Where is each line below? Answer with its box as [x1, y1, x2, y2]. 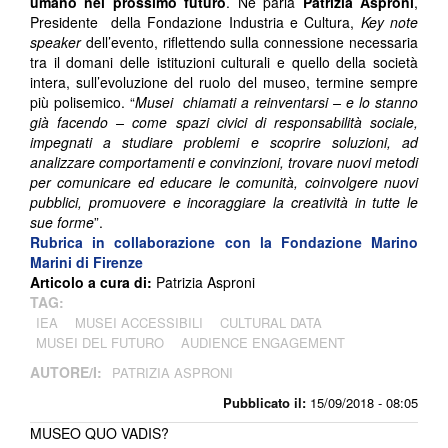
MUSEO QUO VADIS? [30, 422, 169, 443]
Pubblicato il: [223, 392, 306, 412]
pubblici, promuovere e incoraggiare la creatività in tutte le [30, 191, 418, 212]
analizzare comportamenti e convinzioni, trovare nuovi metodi [30, 151, 418, 172]
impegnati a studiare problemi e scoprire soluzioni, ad [30, 131, 418, 152]
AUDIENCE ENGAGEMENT [181, 332, 345, 352]
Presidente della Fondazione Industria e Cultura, [30, 11, 361, 32]
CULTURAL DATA [220, 312, 322, 332]
